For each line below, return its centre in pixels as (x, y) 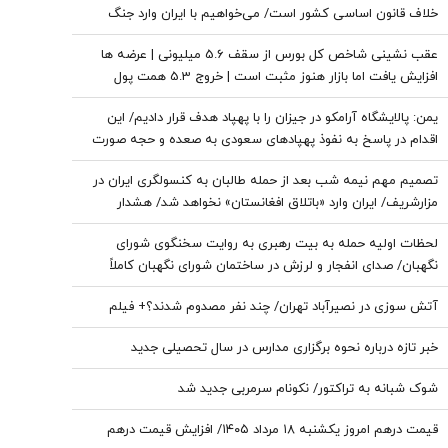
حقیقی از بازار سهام (383, 99)
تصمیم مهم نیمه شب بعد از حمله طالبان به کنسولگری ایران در (265, 181)
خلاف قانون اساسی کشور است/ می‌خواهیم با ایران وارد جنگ (273, 14)
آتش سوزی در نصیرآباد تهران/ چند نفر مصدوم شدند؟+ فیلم (273, 307)
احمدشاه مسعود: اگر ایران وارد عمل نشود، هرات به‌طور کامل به (269, 225)
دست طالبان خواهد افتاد (371, 247)
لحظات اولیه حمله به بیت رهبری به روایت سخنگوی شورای (277, 244)
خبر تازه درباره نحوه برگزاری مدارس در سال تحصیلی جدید (284, 348)
